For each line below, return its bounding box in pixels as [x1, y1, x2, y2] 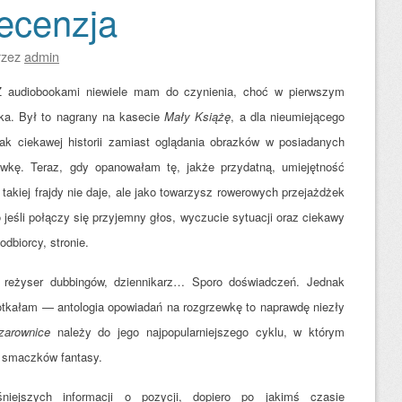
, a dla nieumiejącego [231, 108, 345, 125]
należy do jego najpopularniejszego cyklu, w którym [49, 323, 345, 340]
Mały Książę [164, 108, 232, 125]
